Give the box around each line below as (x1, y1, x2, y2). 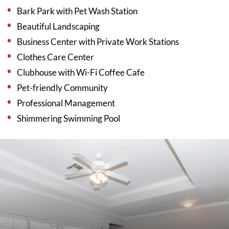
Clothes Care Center (17, 52, 95, 63)
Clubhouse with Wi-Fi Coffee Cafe (17, 67, 145, 78)
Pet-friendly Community (17, 82, 108, 94)
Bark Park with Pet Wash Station (17, 6, 138, 17)
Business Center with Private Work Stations (17, 36, 179, 48)
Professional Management (17, 98, 116, 109)
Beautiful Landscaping (17, 21, 100, 32)
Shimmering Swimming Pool (17, 113, 121, 124)
